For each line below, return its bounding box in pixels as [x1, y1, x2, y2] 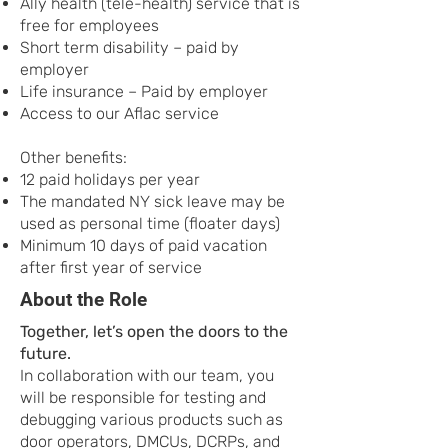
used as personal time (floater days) [20, 214, 280, 233]
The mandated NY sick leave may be [20, 192, 285, 211]
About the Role [20, 288, 147, 311]
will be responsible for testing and [20, 388, 266, 407]
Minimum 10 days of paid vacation [20, 236, 267, 255]
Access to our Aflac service [20, 104, 219, 123]
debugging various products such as [20, 410, 283, 429]
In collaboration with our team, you [20, 366, 274, 385]
